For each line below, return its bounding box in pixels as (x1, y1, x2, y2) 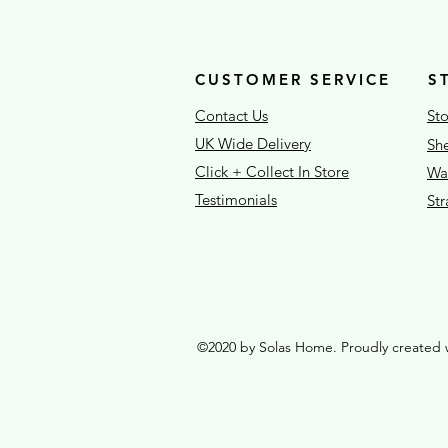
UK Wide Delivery (195, 134, 311, 153)
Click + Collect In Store (195, 162, 349, 181)
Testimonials (195, 190, 277, 209)
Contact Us (195, 106, 268, 125)
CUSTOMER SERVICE (195, 70, 391, 89)
